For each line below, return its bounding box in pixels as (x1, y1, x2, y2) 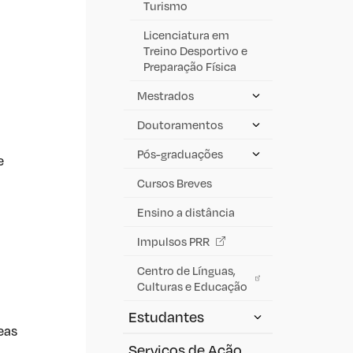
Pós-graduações (137, 146, 223, 161)
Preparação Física (143, 58, 236, 73)
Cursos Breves (137, 175, 212, 190)
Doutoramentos (137, 117, 223, 132)
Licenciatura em (143, 27, 229, 42)
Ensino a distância (137, 204, 235, 219)
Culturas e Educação (137, 278, 247, 293)
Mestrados (137, 87, 194, 102)
